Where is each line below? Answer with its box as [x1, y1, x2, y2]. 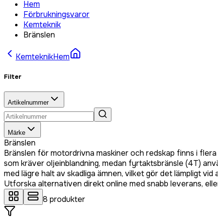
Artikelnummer [8, 99, 49, 107]
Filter [4, 73, 21, 81]
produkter [50, 194, 85, 205]
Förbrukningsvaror [23, 9, 90, 19]
